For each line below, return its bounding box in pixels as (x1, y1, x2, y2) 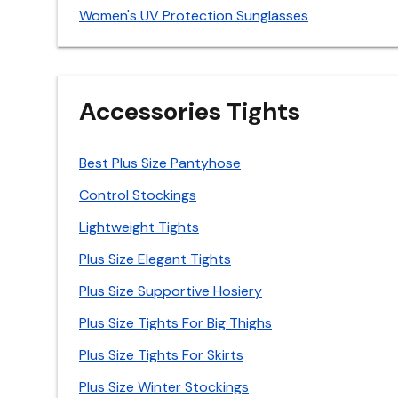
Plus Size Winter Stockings (79, 378, 249, 396)
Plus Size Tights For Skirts (79, 346, 243, 364)
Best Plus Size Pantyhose (79, 154, 241, 172)
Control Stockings (79, 186, 196, 204)
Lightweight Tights (79, 218, 199, 236)
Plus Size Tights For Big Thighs (79, 314, 272, 332)
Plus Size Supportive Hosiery (79, 282, 262, 300)
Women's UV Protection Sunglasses (79, 6, 308, 25)
